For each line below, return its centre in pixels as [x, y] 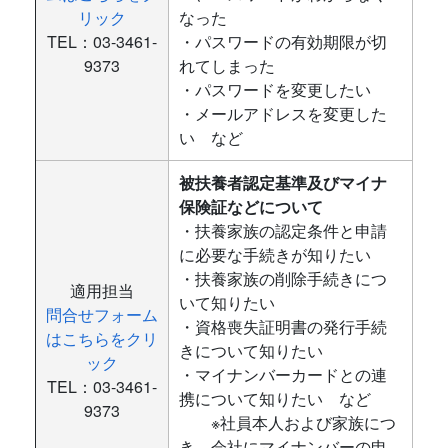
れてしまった [227, 65]
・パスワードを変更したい [283, 89]
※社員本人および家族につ [287, 422]
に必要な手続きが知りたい [275, 254]
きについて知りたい [251, 350]
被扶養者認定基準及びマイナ [283, 182]
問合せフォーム [102, 314]
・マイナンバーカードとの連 [283, 374]
